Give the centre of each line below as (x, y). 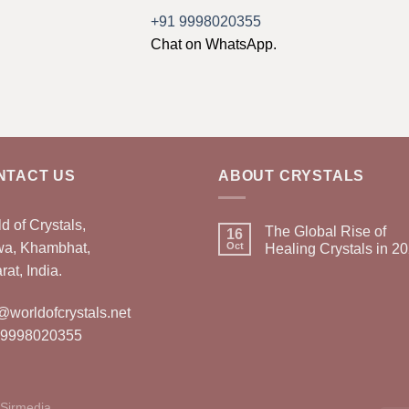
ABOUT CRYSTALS (292, 175)
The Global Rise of (325, 232)
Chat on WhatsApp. (214, 44)
